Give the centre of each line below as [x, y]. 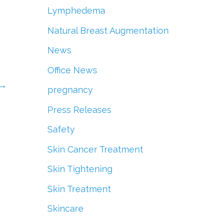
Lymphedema [76, 11]
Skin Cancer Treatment [95, 149]
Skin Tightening [80, 169]
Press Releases [79, 109]
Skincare [65, 209]
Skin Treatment [79, 189]
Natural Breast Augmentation [108, 30]
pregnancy [70, 90]
